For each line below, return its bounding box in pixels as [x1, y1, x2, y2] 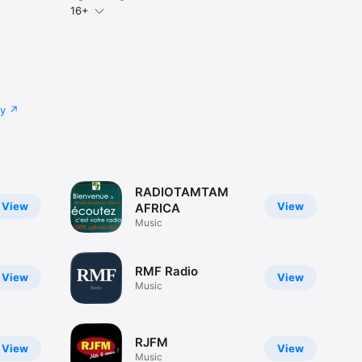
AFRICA [134, 200, 180, 217]
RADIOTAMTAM [134, 184, 229, 200]
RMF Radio [134, 263, 198, 280]
